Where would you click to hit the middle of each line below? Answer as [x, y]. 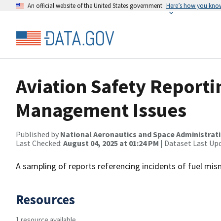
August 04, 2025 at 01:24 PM [111, 143]
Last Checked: [39, 143]
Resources [45, 199]
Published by [38, 134]
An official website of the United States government [95, 5]
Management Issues [101, 110]
